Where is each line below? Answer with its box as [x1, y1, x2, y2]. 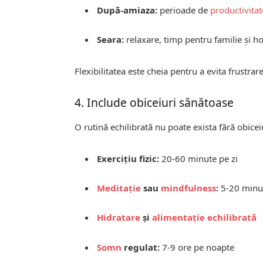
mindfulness [161, 182, 217, 194]
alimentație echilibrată [152, 211, 257, 224]
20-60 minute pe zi [159, 153, 238, 165]
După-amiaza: [97, 4, 158, 16]
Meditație [97, 182, 141, 194]
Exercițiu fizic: [97, 153, 160, 165]
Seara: [97, 33, 124, 45]
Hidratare [97, 211, 141, 224]
